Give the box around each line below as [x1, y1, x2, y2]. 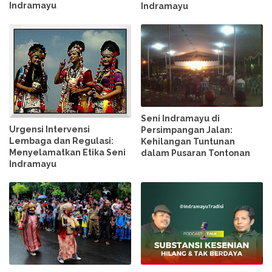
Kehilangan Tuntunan [141, 137, 236, 147]
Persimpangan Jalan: [141, 125, 233, 135]
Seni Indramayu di [141, 114, 220, 124]
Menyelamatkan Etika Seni [9, 147, 126, 157]
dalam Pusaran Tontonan [141, 148, 251, 158]
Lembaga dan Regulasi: [9, 135, 114, 146]
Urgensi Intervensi [9, 124, 90, 134]
